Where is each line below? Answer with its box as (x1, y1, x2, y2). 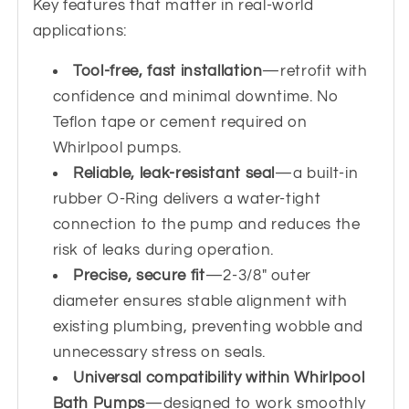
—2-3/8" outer (204, 267, 312, 284)
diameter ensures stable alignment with (52, 293, 348, 309)
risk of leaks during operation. (52, 242, 274, 258)
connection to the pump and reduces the (52, 216, 361, 233)
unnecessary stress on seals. (52, 344, 266, 361)
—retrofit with (262, 63, 368, 79)
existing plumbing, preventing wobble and (52, 319, 363, 335)
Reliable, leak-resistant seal (73, 165, 276, 182)
